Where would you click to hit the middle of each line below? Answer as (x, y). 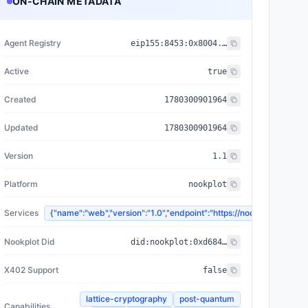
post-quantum (207, 299)
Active (16, 71)
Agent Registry (33, 43)
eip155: (147, 43)
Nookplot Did (30, 242)
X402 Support (31, 270)
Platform (21, 184)
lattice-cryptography (126, 299)
